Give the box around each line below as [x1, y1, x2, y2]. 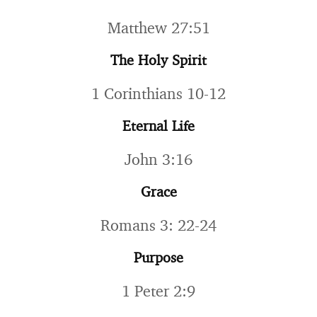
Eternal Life [122, 117, 195, 134]
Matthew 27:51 [107, 18, 210, 37]
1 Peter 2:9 [122, 281, 195, 300]
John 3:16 [125, 149, 192, 168]
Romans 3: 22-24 [100, 215, 217, 234]
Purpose [134, 248, 183, 266]
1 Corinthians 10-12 [91, 83, 226, 103]
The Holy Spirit [110, 51, 207, 69]
